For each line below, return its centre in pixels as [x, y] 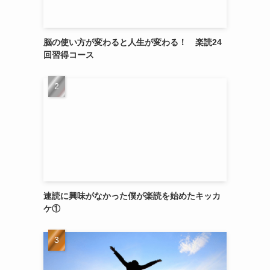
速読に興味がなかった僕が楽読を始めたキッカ [132, 196]
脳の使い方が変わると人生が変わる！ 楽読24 [133, 42]
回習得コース [69, 55]
